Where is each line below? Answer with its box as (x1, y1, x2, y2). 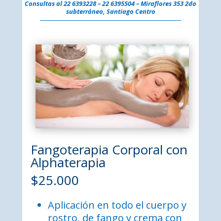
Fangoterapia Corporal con (30, 140, 187, 158)
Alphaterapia (30, 153, 106, 171)
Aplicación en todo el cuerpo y (47, 198, 186, 212)
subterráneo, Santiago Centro (66, 6, 155, 16)
